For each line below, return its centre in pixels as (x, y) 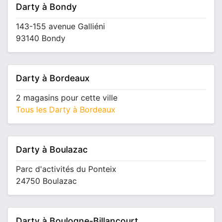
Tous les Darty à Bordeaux (66, 110)
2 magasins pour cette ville (67, 98)
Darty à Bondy (46, 7)
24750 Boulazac (46, 181)
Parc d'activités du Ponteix (66, 169)
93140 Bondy (41, 38)
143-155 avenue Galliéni (60, 26)
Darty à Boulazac (52, 149)
